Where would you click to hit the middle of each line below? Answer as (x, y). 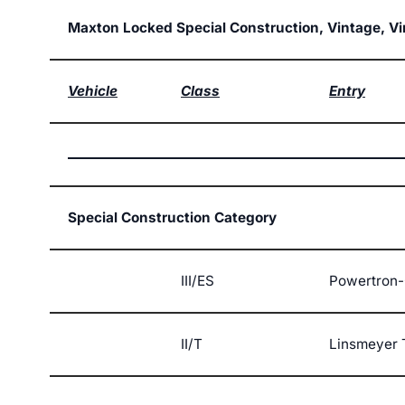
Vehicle (93, 91)
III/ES (198, 281)
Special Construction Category (172, 218)
